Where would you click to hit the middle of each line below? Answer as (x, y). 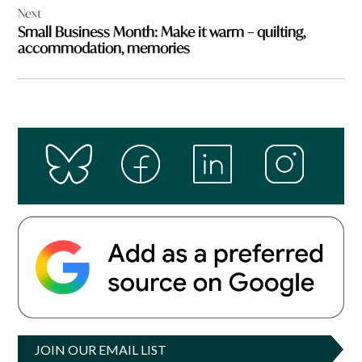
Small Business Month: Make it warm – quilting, (162, 32)
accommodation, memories (104, 48)
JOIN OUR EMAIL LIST (101, 349)
